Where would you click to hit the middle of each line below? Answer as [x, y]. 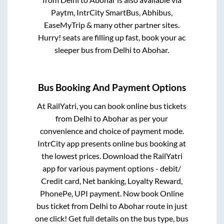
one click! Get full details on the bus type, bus [112, 218]
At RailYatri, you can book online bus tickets [112, 106]
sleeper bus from [84, 49]
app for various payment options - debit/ [112, 168]
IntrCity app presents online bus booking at [112, 143]
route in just [166, 206]
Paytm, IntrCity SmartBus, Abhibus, [112, 12]
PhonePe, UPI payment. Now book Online [112, 193]
